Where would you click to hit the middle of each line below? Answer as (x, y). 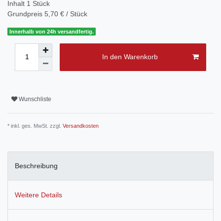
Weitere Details (38, 195)
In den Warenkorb (130, 57)
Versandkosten (81, 126)
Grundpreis (26, 14)
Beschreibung (36, 166)
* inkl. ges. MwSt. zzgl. (35, 126)
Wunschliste (35, 99)
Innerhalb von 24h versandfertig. (52, 31)
